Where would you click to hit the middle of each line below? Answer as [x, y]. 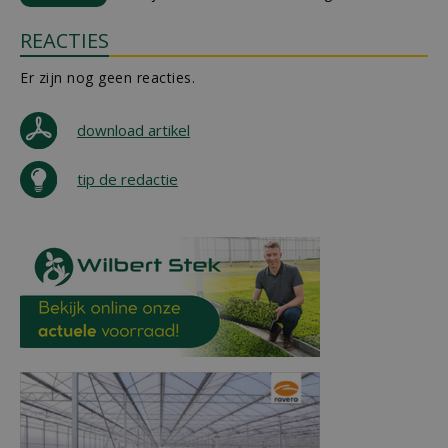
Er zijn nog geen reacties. [107, 77]
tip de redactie [127, 179]
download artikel [133, 130]
